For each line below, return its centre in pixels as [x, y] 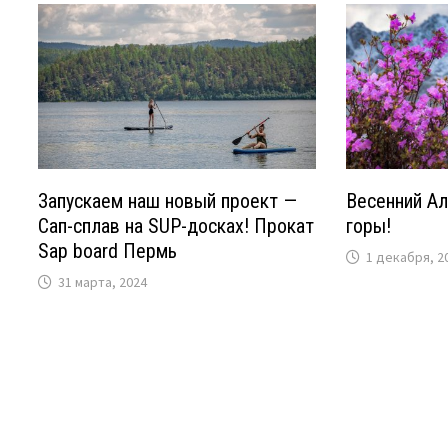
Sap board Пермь [108, 250]
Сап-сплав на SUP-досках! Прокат [176, 225]
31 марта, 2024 [103, 281]
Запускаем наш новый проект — [168, 200]
